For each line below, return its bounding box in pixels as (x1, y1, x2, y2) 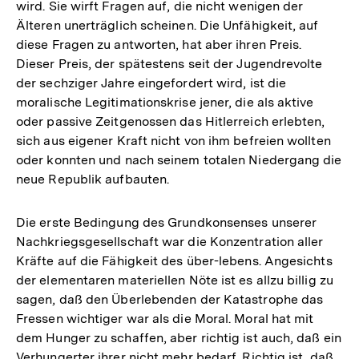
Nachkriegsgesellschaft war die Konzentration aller (16, 233, 324, 249)
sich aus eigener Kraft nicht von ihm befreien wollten (16, 132, 331, 148)
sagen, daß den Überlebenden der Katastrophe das (16, 291, 324, 307)
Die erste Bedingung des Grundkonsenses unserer (16, 214, 317, 230)
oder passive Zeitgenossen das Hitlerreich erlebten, (16, 113, 325, 129)
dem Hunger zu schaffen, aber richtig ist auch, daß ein (16, 329, 341, 345)
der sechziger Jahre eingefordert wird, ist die (16, 75, 287, 91)
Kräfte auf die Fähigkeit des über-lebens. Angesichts (16, 252, 333, 268)
